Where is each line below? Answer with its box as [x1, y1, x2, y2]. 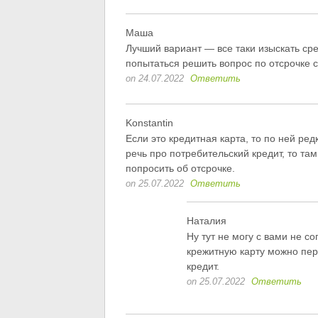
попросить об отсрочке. [125, 162, 235, 174]
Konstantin [125, 116, 173, 128]
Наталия [186, 214, 226, 226]
